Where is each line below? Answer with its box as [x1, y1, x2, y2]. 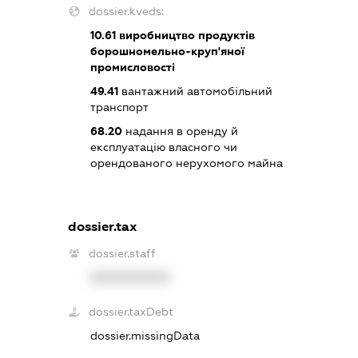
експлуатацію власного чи [89, 140, 237, 153]
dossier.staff [88, 247, 156, 261]
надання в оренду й [121, 124, 238, 137]
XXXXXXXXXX [89, 271, 170, 284]
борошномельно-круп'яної [89, 44, 245, 58]
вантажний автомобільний [117, 84, 272, 97]
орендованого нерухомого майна [89, 156, 283, 169]
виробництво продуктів [115, 28, 255, 42]
